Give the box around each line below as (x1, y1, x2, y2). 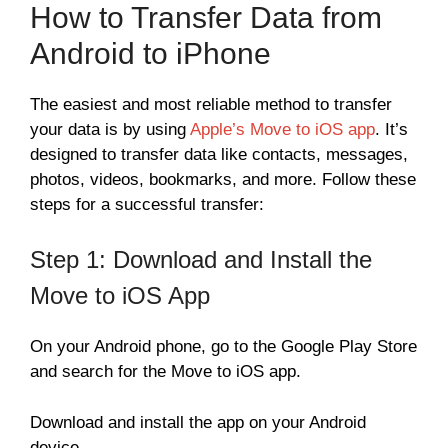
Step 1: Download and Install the (30, 246, 372, 274)
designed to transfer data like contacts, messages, (30, 144, 408, 164)
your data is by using (30, 119, 190, 139)
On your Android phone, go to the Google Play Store (30, 337, 417, 357)
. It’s (375, 119, 408, 139)
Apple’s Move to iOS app (190, 119, 375, 139)
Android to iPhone (30, 36, 271, 70)
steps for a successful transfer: (30, 194, 264, 214)
